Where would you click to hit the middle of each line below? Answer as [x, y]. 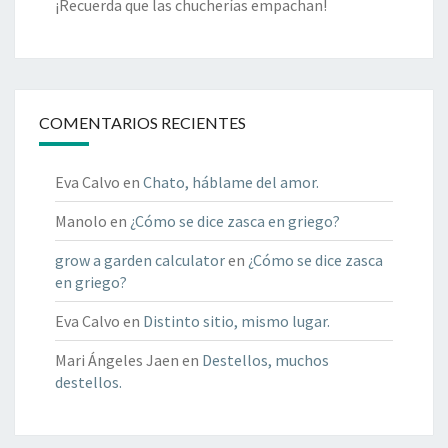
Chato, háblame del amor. [231, 181]
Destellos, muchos [265, 359]
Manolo [81, 220]
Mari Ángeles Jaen [117, 359]
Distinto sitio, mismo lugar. [236, 320]
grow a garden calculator [140, 259]
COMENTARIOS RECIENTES [142, 122]
